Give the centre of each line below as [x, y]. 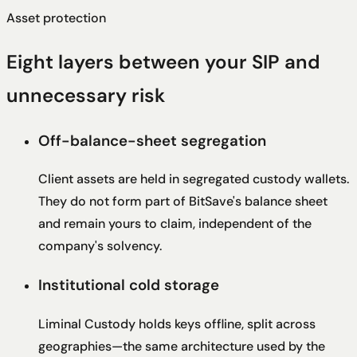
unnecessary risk [86, 95]
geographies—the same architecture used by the [182, 346]
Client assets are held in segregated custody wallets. [194, 179]
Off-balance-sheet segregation [152, 140]
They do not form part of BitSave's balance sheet [183, 202]
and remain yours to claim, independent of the [175, 224]
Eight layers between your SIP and [163, 61]
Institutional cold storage [129, 284]
